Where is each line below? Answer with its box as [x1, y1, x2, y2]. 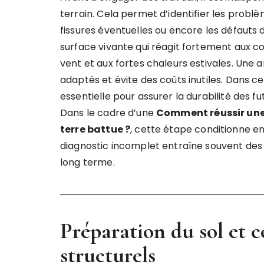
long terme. [60, 156, 115, 169]
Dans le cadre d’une [60, 106, 156, 120]
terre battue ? [60, 123, 131, 136]
